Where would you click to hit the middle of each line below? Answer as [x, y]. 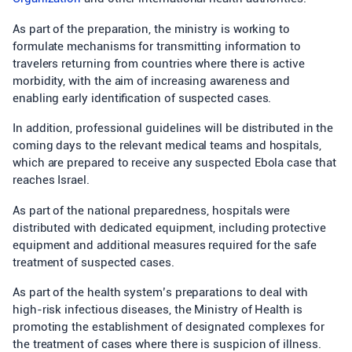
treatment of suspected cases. [93, 262]
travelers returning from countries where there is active [159, 63]
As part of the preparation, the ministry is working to [151, 29]
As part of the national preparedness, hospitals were [152, 210]
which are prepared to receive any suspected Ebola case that [174, 163]
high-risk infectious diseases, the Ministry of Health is [158, 310]
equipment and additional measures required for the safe [165, 245]
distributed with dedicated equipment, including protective [169, 227]
